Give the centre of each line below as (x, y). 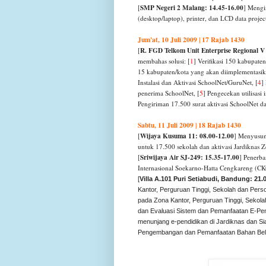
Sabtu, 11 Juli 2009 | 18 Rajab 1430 (189, 125)
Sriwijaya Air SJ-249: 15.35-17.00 (190, 157)
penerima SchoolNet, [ (169, 93)
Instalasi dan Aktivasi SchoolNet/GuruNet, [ (198, 83)
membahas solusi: (163, 61)
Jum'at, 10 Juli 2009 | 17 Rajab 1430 (191, 40)
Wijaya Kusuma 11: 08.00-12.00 (187, 136)
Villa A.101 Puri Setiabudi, (179, 179)
